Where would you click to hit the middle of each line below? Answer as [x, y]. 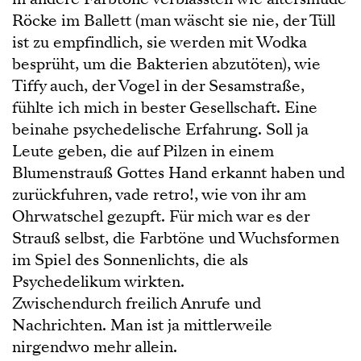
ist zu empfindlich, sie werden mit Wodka [160, 42]
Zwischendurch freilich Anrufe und [137, 303]
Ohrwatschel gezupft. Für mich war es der [161, 216]
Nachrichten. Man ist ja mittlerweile [142, 325]
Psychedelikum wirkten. [98, 282]
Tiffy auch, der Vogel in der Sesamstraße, [158, 86]
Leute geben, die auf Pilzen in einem [143, 151]
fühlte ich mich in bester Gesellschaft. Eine [165, 108]
